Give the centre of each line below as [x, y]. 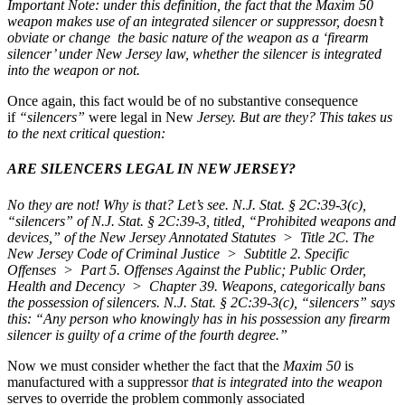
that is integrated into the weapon [287, 381]
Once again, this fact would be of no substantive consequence [183, 101]
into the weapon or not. [74, 71]
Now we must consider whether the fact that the [145, 365]
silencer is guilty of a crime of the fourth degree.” [147, 334]
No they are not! [53, 204]
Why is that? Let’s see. [166, 204]
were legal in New [141, 118]
